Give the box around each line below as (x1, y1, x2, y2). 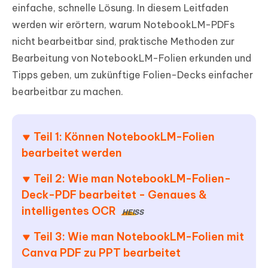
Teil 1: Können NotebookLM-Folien (33, 130, 215, 144)
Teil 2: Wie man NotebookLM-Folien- (33, 172, 231, 186)
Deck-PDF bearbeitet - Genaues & (22, 188, 207, 202)
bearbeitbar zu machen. (12, 86, 123, 98)
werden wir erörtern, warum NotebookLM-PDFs (12, 19, 234, 31)
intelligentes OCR (22, 204, 116, 218)
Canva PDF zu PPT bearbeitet (22, 246, 181, 260)
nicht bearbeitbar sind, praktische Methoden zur (12, 35, 234, 48)
